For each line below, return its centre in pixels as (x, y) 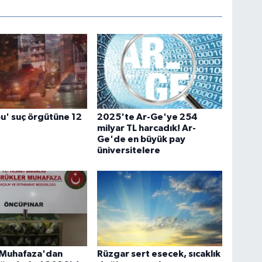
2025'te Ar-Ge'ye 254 (148, 117)
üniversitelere (129, 150)
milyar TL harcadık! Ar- (147, 128)
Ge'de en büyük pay (142, 139)
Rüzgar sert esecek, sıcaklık (159, 254)
